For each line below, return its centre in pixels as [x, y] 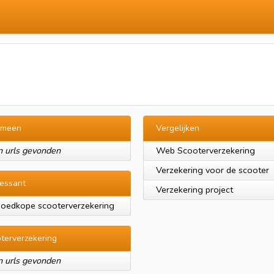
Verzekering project [194, 190]
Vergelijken [178, 128]
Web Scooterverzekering [206, 150]
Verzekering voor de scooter [213, 170]
